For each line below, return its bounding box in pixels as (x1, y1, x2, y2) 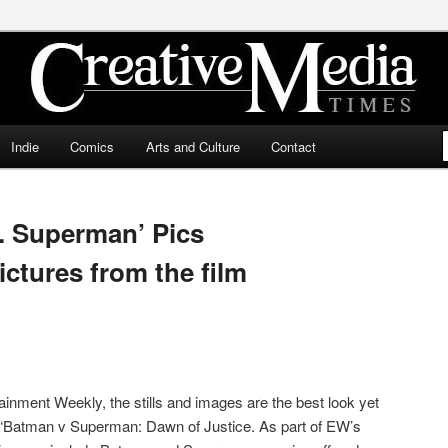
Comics (70, 137, 115, 156)
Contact (271, 137, 317, 156)
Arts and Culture (145, 137, 240, 156)
